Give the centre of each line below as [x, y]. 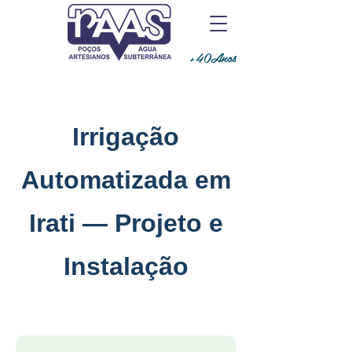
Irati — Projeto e [126, 223]
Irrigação [126, 137]
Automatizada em [126, 180]
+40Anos [213, 57]
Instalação [126, 266]
